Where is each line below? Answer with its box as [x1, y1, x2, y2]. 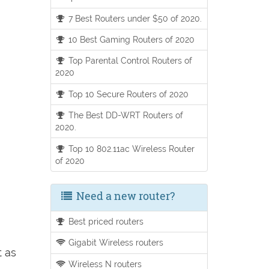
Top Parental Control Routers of [66, 55, 193, 66]
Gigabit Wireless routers [66, 237, 164, 248]
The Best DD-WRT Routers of [66, 110, 184, 121]
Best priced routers [66, 216, 144, 226]
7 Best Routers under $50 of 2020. [66, 13, 202, 23]
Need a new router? [73, 188, 175, 203]
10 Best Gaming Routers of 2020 [66, 34, 195, 45]
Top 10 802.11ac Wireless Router [66, 143, 195, 154]
